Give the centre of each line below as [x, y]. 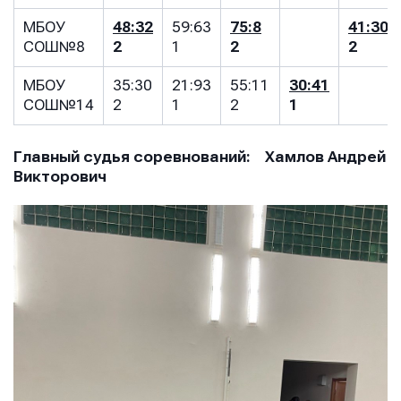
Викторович [60, 177]
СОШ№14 [59, 105]
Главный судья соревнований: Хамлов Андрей [200, 157]
